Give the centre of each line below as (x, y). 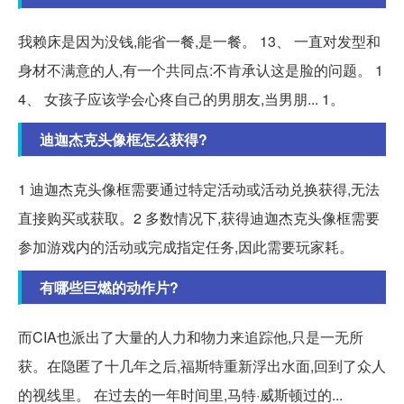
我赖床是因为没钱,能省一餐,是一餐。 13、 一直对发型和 (199, 41)
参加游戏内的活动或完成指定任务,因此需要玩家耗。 (186, 247)
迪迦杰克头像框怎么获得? (124, 140)
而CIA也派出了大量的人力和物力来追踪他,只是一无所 (191, 337)
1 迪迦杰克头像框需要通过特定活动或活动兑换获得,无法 (199, 189)
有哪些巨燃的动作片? (109, 288)
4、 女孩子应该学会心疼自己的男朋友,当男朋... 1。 (181, 99)
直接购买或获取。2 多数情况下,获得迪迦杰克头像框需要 (199, 218)
